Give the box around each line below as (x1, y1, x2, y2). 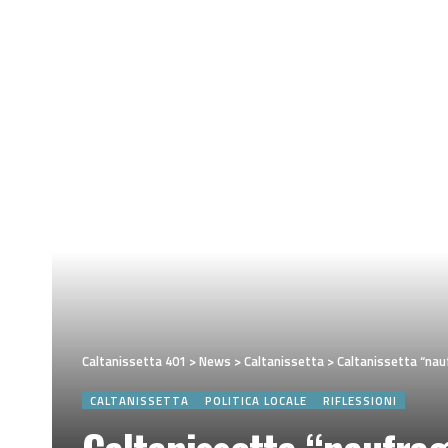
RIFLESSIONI (323, 391, 398, 409)
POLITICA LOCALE (205, 391, 308, 409)
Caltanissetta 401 (82, 351, 186, 372)
